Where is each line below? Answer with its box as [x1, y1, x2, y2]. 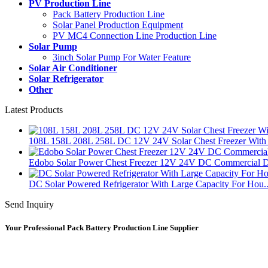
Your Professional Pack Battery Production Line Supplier [5, 223, 199, 232]
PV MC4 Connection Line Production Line [53, 30, 217, 41]
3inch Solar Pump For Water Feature [53, 51, 191, 62]
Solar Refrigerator [29, 73, 103, 84]
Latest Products [5, 104, 63, 115]
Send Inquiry [5, 199, 54, 209]
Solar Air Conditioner [29, 62, 117, 73]
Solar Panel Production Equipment [53, 19, 183, 30]
